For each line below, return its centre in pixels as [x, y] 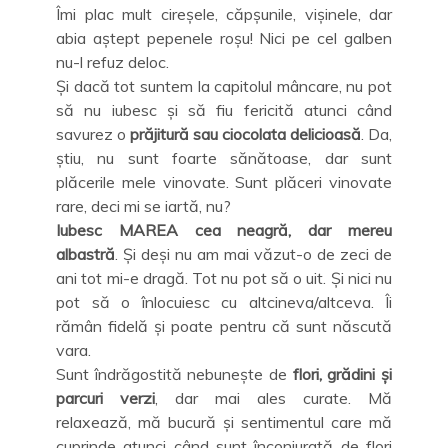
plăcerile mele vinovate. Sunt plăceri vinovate [224, 181]
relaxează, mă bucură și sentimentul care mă [224, 421]
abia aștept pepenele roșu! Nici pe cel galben [224, 37]
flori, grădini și [339, 373]
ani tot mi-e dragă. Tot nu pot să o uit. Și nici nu [224, 277]
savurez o [93, 133]
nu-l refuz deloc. [112, 61]
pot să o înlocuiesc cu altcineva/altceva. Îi [224, 301]
